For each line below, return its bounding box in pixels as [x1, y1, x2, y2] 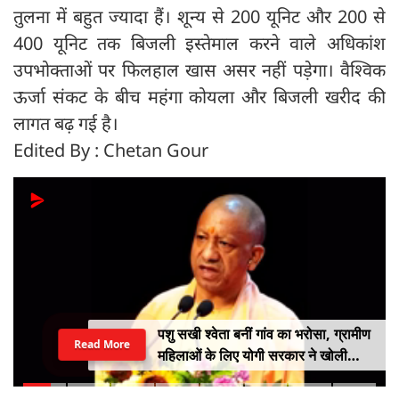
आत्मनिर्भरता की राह [157, 367, 257, 387]
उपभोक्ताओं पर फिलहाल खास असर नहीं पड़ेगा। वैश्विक [13, 58, 386, 83]
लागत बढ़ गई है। [13, 111, 118, 136]
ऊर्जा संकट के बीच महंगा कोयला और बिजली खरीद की [13, 85, 386, 110]
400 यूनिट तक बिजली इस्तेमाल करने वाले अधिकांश [13, 31, 386, 56]
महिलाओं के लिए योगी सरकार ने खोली [157, 346, 347, 366]
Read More [74, 337, 130, 353]
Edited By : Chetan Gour [13, 138, 208, 163]
